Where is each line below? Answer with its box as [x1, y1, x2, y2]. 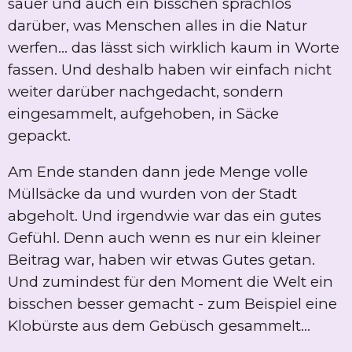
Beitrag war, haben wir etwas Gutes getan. [8, 251, 315, 269]
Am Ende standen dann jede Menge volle [8, 163, 308, 181]
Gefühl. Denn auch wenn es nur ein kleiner [8, 229, 321, 247]
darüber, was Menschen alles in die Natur [8, 16, 307, 35]
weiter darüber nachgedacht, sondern [8, 82, 284, 101]
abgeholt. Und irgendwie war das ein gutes [8, 207, 321, 225]
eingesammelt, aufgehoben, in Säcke [8, 104, 279, 123]
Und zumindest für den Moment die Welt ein [8, 273, 333, 291]
